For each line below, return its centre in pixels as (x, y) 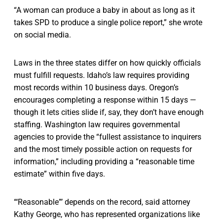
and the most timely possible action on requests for (103, 149)
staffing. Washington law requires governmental (97, 124)
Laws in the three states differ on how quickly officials (107, 63)
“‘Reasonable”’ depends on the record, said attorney (102, 202)
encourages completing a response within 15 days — (105, 100)
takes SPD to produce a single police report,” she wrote (108, 22)
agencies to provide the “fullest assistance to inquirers (108, 137)
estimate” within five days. (59, 174)
